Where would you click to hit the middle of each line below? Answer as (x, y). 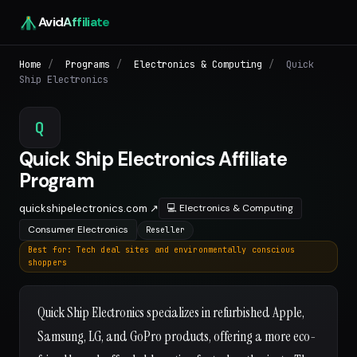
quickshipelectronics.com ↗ (89, 208)
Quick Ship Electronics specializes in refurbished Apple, (171, 312)
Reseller (165, 229)
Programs (88, 65)
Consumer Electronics (78, 229)
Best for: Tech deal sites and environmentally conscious (162, 250)
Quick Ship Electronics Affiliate (153, 159)
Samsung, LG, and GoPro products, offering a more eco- (177, 336)
